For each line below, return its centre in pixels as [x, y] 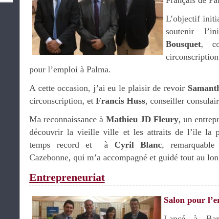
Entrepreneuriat [67, 177]
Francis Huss [120, 101]
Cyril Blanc [138, 145]
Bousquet [183, 44]
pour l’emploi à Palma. [70, 69]
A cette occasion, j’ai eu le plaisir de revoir [109, 88]
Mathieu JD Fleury [142, 119]
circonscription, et [63, 101]
